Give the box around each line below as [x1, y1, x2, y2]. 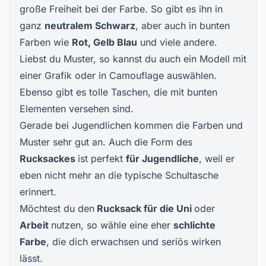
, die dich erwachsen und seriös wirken [46, 236, 221, 248]
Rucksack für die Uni [94, 202, 194, 214]
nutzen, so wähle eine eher [51, 219, 173, 231]
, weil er [199, 153, 235, 164]
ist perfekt [78, 153, 126, 164]
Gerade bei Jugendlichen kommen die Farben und [20, 119, 243, 131]
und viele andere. [137, 36, 217, 48]
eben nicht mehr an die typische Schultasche [20, 169, 218, 181]
